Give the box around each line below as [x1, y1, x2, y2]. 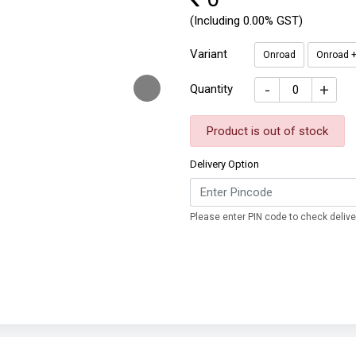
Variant [190, 47, 227, 61]
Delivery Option [190, 158, 259, 170]
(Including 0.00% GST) [190, 14, 303, 28]
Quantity [190, 82, 233, 96]
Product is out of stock [207, 124, 328, 138]
